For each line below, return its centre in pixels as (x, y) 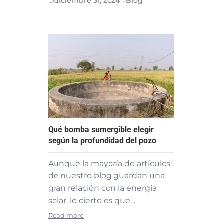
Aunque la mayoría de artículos (109, 163)
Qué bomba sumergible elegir (101, 129)
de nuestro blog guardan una (106, 175)
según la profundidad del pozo (102, 140)
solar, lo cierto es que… (92, 200)
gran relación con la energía (102, 188)
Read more (66, 215)
